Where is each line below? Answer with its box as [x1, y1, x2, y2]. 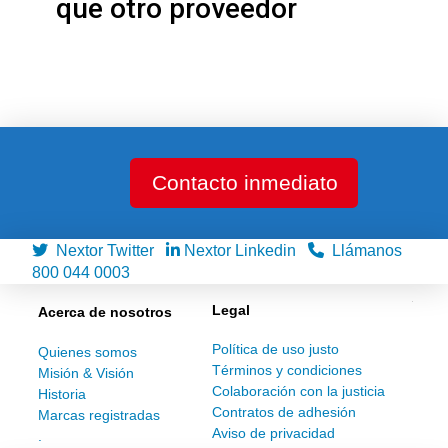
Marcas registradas [38, 406, 160, 423]
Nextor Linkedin [180, 242, 304, 260]
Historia [38, 385, 86, 402]
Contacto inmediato [152, 171, 339, 194]
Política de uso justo [212, 341, 340, 358]
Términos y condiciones [212, 362, 363, 379]
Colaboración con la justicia [212, 383, 386, 400]
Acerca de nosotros [38, 303, 172, 320]
